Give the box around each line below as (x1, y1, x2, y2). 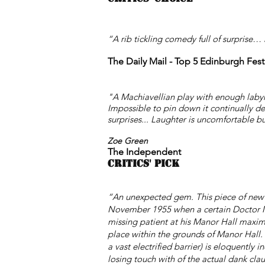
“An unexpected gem (108, 191, 191, 202)
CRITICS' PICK (108, 157, 179, 170)
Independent (126, 146, 181, 157)
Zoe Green (108, 135, 148, 146)
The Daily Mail (108, 56, 167, 67)
